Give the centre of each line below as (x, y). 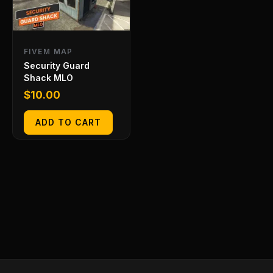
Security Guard (57, 66)
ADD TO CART (68, 122)
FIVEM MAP (48, 52)
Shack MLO (48, 78)
